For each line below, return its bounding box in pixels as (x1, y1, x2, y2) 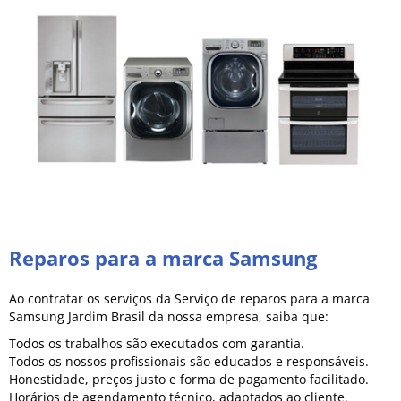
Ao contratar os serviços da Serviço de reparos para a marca (9, 289, 370, 307)
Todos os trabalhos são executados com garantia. (9, 334, 304, 352)
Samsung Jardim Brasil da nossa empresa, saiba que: (9, 307, 328, 325)
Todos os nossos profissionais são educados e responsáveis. (9, 352, 369, 370)
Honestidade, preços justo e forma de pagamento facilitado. (9, 370, 369, 388)
